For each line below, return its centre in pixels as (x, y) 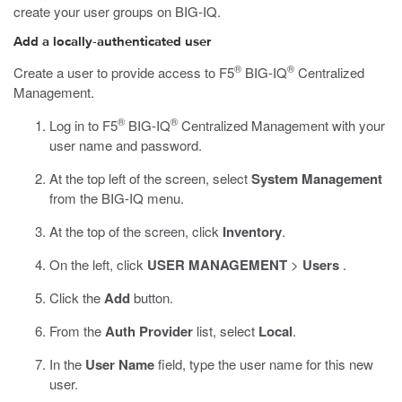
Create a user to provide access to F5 (124, 72)
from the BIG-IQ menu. (117, 198)
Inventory (252, 232)
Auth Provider (149, 331)
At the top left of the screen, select (150, 178)
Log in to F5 (83, 125)
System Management (317, 179)
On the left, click (98, 264)
